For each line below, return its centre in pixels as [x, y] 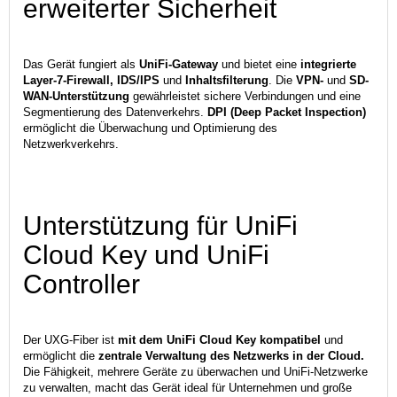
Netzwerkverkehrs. [71, 144]
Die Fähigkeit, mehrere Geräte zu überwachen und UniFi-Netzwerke [195, 371]
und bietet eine [259, 64]
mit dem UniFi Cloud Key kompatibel [219, 339]
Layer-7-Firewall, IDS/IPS [91, 80]
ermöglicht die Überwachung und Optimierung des [150, 128]
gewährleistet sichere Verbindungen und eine [245, 96]
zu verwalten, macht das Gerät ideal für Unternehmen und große [187, 387]
